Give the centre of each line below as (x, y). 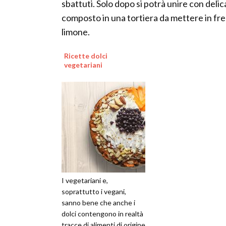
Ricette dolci (86, 56)
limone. (76, 32)
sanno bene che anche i (98, 203)
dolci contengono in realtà (102, 214)
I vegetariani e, (85, 181)
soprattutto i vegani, (94, 192)
